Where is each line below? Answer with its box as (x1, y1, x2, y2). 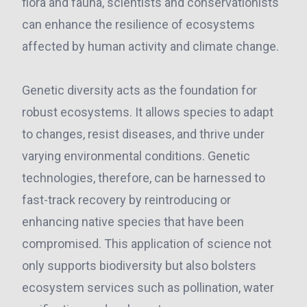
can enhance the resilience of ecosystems (22, 17, 255, 32)
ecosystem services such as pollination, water (22, 280, 274, 295)
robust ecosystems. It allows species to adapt (22, 105, 273, 119)
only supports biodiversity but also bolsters (22, 258, 256, 273)
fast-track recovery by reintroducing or (22, 193, 231, 207)
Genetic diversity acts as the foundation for (22, 83, 257, 97)
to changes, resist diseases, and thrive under (22, 127, 265, 141)
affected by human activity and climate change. (22, 39, 279, 53)
